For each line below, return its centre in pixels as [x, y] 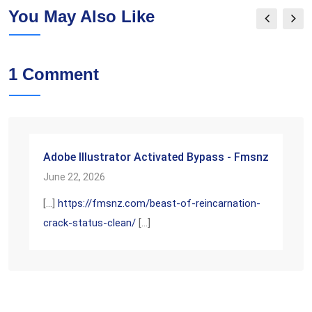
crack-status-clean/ [89, 223]
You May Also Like [81, 16]
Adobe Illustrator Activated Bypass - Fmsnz [156, 157]
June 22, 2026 [74, 177]
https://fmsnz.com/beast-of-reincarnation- [159, 203]
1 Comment [54, 74]
